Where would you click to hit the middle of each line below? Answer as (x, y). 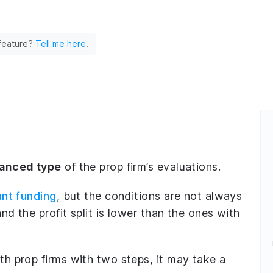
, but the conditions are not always (149, 196)
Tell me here (61, 44)
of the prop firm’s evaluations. (141, 167)
